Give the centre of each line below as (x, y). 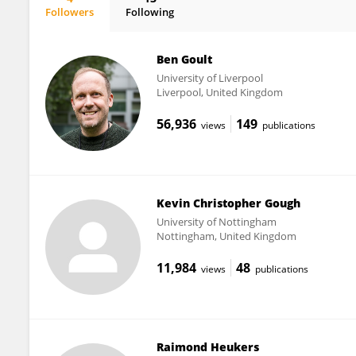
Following (150, 12)
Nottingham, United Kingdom (226, 236)
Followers (70, 12)
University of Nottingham (216, 221)
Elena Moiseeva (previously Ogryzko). (151, 25)
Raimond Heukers (207, 346)
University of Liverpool (209, 78)
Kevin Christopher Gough (228, 203)
